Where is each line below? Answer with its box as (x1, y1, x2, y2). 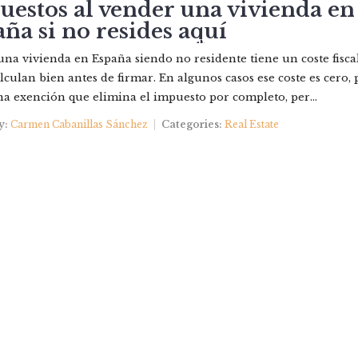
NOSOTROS (74, 38, 142, 50)
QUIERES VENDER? (167, 38, 278, 50)
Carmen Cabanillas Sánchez (10, 118, 148, 130)
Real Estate (224, 118, 279, 130)
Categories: (161, 118, 222, 130)
